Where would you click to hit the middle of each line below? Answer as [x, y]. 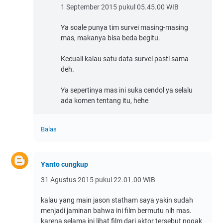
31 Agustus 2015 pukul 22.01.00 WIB [98, 179]
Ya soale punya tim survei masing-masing [124, 27]
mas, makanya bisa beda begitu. [111, 38]
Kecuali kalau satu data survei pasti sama [125, 58]
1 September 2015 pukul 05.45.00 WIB [120, 7]
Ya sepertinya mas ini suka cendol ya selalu [127, 90]
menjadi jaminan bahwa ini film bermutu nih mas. [116, 210]
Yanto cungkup [64, 164]
